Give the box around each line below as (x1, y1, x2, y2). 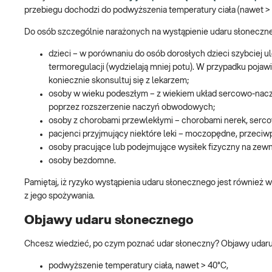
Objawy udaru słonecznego (24, 213, 194, 226)
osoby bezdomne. (49, 157, 116, 166)
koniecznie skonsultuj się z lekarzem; (49, 76, 189, 86)
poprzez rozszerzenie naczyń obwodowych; (49, 103, 215, 112)
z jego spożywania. (24, 192, 95, 201)
